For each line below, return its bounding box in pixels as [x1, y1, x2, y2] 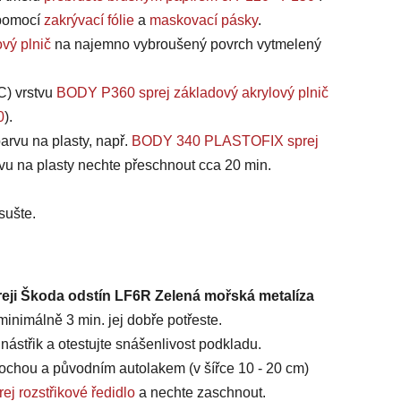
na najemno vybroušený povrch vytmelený [51, 37, 321, 53]
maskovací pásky [149, 13, 258, 29]
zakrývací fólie [44, 13, 134, 29]
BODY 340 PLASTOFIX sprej [132, 133, 319, 149]
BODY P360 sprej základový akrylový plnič [56, 85, 328, 101]
